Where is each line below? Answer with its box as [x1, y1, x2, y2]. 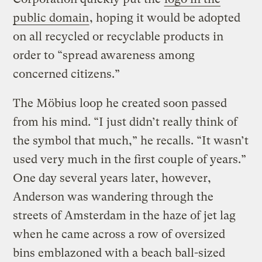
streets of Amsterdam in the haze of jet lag [13, 208, 236, 222]
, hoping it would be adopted [89, 11, 241, 25]
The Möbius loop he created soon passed [13, 96, 227, 110]
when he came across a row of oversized [13, 227, 226, 241]
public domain [13, 11, 89, 25]
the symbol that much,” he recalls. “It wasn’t [13, 133, 249, 147]
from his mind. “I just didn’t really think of [13, 115, 238, 129]
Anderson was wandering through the [13, 189, 214, 204]
